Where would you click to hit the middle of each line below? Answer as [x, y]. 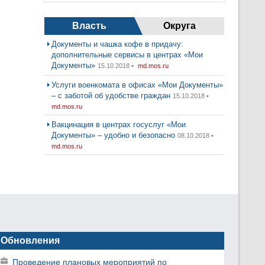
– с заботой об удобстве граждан [111, 96]
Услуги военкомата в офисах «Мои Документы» [137, 85]
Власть [89, 26]
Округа [179, 26]
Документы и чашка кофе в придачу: [117, 44]
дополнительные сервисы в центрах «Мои [127, 55]
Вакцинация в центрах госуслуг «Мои [119, 125]
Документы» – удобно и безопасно [113, 135]
